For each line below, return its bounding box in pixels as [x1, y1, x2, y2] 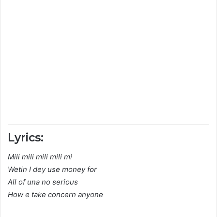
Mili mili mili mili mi [8, 152, 72, 162]
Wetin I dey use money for [8, 165, 97, 174]
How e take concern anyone [8, 190, 103, 200]
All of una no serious [8, 177, 78, 187]
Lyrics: [8, 130, 44, 144]
